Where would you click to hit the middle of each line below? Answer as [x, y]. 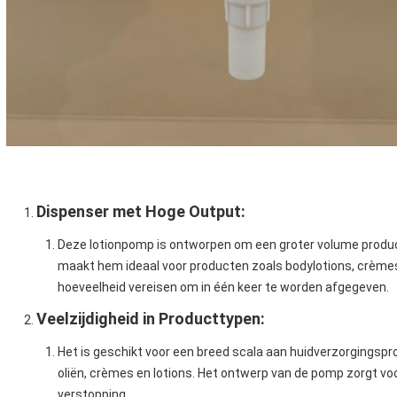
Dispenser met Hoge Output [139, 212]
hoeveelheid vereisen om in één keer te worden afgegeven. [223, 288]
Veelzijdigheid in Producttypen [148, 319]
